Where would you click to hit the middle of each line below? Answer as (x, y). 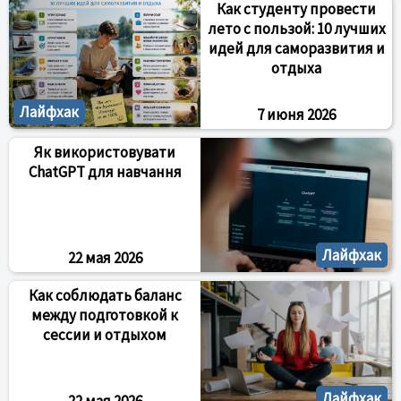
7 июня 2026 (296, 115)
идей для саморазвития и (296, 48)
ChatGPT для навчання (105, 172)
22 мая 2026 (105, 258)
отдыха (296, 68)
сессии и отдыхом (105, 335)
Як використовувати (105, 152)
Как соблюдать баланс (105, 295)
